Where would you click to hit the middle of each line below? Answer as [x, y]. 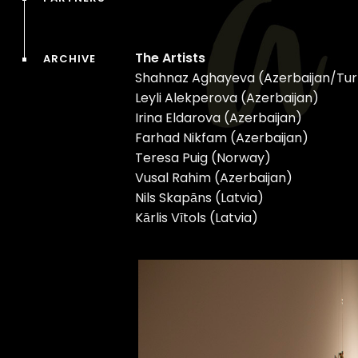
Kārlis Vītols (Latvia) [197, 218]
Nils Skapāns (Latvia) [200, 198]
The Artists [171, 58]
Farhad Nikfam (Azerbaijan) [222, 138]
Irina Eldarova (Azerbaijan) [219, 118]
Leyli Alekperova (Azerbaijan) [227, 98]
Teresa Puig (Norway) [203, 158]
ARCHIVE [70, 59]
